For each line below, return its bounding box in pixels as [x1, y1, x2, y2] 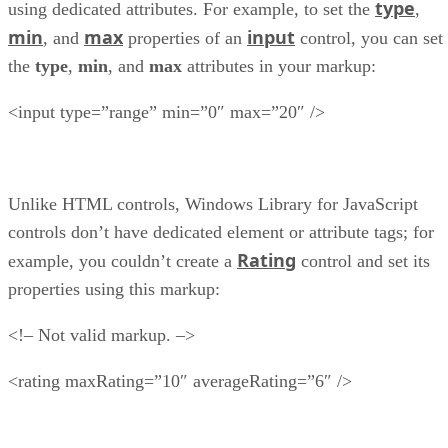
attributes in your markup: [182, 56, 376, 77]
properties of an [123, 28, 247, 49]
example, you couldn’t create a [8, 251, 237, 272]
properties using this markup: [8, 279, 220, 300]
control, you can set [295, 28, 443, 49]
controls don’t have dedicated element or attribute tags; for [8, 222, 434, 243]
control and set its [296, 251, 430, 272]
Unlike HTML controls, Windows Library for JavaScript [8, 194, 418, 215]
